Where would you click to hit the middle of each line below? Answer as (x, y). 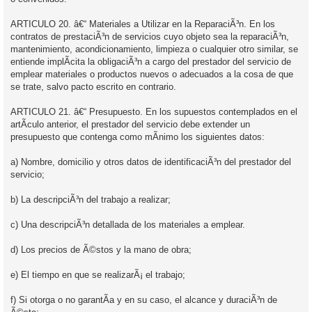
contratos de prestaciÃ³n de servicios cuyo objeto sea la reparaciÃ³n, (150, 36)
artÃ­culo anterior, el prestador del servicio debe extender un (130, 124)
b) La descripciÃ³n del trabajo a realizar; (91, 199)
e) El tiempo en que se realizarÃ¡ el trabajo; (98, 274)
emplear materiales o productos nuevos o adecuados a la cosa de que (152, 74)
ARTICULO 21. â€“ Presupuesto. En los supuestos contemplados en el (154, 111)
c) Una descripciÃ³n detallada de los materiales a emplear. (128, 224)
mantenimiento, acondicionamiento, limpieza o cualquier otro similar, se (154, 49)
